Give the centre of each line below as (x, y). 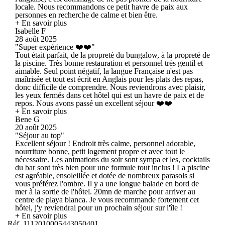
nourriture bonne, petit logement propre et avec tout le (100, 151)
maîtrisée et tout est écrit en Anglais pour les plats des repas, (109, 79)
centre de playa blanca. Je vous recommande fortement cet (107, 199)
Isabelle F (30, 31)
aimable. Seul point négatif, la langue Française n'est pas (104, 71)
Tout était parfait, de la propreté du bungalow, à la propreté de (113, 55)
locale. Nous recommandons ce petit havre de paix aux (101, 7)
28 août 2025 (36, 39)
